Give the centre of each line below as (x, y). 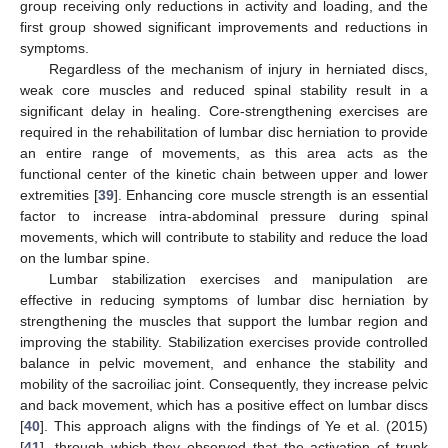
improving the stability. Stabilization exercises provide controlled (224, 341)
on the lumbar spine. (85, 257)
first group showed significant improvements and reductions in (224, 26)
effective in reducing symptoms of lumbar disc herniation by (224, 299)
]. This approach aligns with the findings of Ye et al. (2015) (234, 425)
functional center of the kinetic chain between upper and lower (224, 173)
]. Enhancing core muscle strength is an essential (270, 194)
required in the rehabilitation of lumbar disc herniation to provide (224, 131)
